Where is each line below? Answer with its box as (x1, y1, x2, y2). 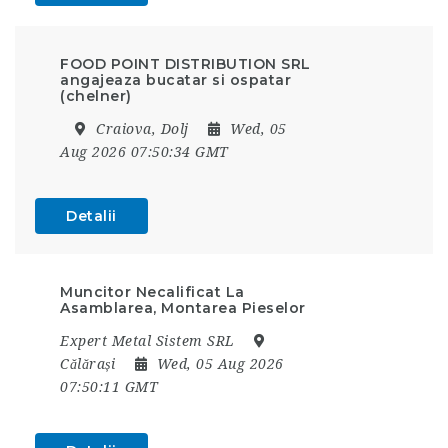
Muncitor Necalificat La (60, 282, 245, 301)
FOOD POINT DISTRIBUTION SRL (60, 54, 311, 73)
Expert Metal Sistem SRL (60, 332, 235, 349)
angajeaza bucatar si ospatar (60, 70, 291, 89)
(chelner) (60, 86, 132, 105)
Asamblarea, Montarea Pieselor (60, 298, 306, 317)
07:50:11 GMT (60, 378, 158, 395)
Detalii (66, 206, 117, 225)
